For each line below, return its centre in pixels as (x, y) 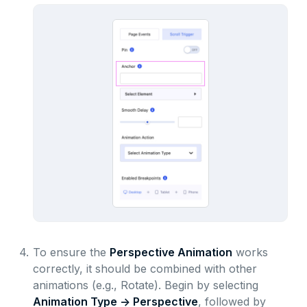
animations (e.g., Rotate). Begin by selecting (145, 285)
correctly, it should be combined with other (145, 269)
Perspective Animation (171, 253)
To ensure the (71, 253)
